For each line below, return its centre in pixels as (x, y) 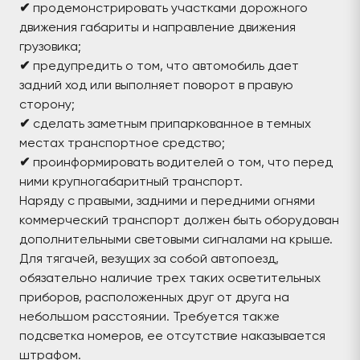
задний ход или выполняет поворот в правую (156, 85)
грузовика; (50, 46)
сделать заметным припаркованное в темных (172, 123)
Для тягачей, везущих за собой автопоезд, (149, 258)
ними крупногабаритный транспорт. (131, 181)
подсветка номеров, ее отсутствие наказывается (172, 335)
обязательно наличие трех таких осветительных (170, 278)
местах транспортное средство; (122, 143)
